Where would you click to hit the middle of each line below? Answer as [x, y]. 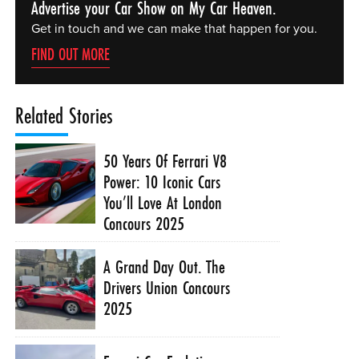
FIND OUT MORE [70, 54]
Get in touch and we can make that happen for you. [174, 29]
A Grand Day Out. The [165, 266]
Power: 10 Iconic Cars [162, 182]
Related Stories [65, 116]
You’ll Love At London [163, 203]
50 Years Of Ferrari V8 [165, 161]
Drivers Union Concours [167, 287]
